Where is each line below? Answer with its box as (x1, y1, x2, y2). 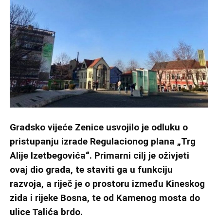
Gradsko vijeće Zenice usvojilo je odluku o (10, 121, 188, 133)
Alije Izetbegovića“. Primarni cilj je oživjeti (10, 149, 189, 161)
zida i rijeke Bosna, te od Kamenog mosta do (10, 192, 200, 203)
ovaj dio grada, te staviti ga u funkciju (10, 163, 173, 175)
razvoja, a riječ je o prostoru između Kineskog (10, 178, 205, 189)
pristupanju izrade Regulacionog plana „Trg (10, 135, 196, 147)
